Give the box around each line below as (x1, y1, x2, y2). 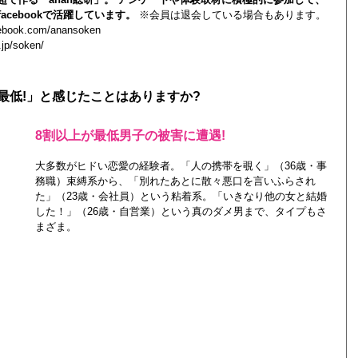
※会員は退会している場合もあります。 (138, 9, 326, 21)
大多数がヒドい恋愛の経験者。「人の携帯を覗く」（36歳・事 (34, 160, 327, 172)
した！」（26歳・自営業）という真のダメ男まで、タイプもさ (34, 205, 327, 217)
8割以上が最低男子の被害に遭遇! (34, 129, 225, 142)
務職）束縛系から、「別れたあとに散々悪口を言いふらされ (34, 175, 316, 187)
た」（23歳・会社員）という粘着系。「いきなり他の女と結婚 (34, 190, 327, 202)
